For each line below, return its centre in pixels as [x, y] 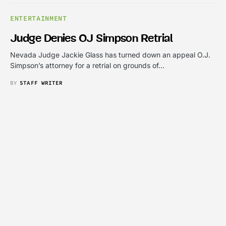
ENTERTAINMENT [39, 18]
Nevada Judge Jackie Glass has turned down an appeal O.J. [110, 54]
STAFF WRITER [41, 82]
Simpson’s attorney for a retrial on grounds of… [87, 65]
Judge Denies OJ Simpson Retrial [91, 38]
